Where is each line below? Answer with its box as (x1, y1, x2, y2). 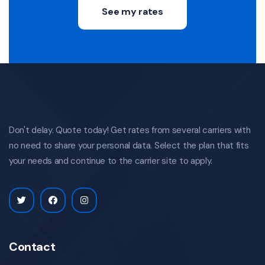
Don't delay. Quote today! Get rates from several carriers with (9, 124, 251, 137)
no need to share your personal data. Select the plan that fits (9, 140, 249, 152)
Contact (9, 239, 56, 255)
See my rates (102, 5, 163, 18)
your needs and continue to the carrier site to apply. (9, 155, 213, 167)
